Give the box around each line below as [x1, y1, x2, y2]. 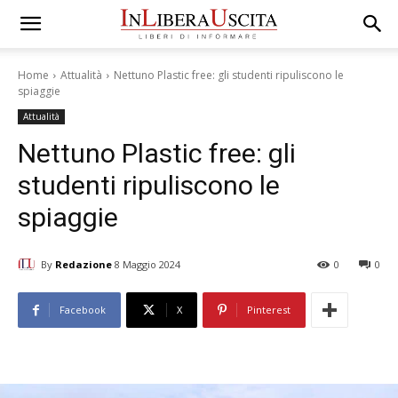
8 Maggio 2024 [115, 258, 180, 272]
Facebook [60, 303, 106, 317]
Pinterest [247, 303, 291, 317]
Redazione [55, 257, 112, 271]
